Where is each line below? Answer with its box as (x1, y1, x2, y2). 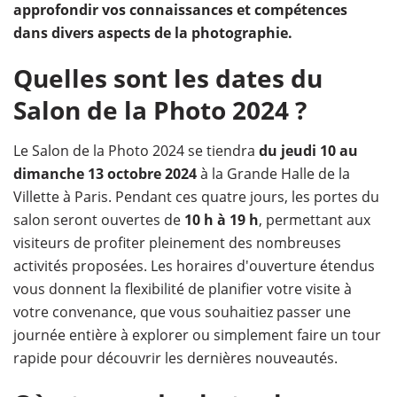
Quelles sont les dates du (13, 60, 323, 95)
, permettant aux (259, 209, 370, 230)
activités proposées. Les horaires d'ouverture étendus (13, 255, 375, 276)
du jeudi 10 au (259, 140, 358, 160)
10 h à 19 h (184, 209, 259, 230)
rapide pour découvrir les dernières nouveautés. (13, 347, 338, 368)
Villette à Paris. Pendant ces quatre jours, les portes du (13, 186, 379, 206)
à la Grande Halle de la (200, 163, 350, 183)
